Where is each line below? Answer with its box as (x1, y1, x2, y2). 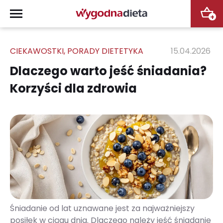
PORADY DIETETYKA (67, 45, 143, 57)
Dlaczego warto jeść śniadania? (10, 63, 207, 79)
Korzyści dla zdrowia (10, 80, 137, 97)
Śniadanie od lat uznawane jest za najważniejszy (10, 203, 195, 214)
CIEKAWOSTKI (10, 45, 64, 57)
